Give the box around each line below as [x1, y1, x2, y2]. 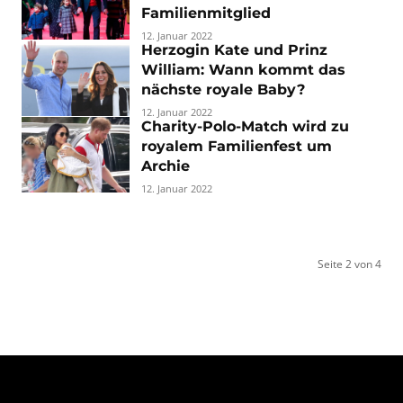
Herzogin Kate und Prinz [141, 41, 327, 58]
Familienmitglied [141, 4, 271, 22]
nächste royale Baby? [141, 81, 305, 98]
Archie [141, 157, 190, 175]
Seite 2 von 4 [318, 256, 381, 272]
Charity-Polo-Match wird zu [141, 118, 349, 135]
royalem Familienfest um [141, 138, 332, 155]
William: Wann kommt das [141, 61, 345, 78]
